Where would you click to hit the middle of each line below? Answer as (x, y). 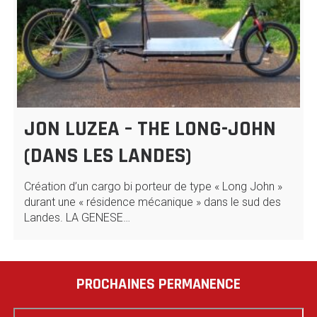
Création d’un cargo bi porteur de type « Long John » (153, 187)
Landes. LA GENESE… (77, 218)
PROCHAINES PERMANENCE (158, 285)
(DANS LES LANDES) (108, 156)
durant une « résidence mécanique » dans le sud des (152, 202)
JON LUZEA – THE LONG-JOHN (150, 129)
